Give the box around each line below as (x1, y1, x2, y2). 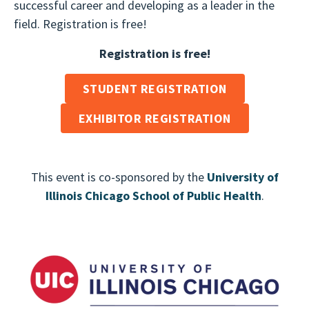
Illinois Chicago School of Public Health (45, 188, 261, 203)
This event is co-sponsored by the (30, 169, 207, 185)
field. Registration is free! (14, 16, 147, 32)
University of (206, 169, 279, 185)
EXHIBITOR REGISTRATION (78, 110, 231, 126)
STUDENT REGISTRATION (82, 81, 227, 97)
